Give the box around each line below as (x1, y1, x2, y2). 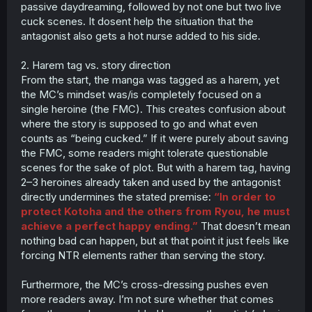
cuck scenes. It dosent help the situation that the (21, 15, 253, 28)
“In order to (214, 190, 276, 203)
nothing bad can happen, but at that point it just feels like (21, 234, 289, 247)
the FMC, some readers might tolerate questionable (21, 146, 268, 159)
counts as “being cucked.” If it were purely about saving (21, 132, 288, 145)
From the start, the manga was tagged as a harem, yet (21, 73, 279, 86)
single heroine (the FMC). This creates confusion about (21, 102, 286, 116)
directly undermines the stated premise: (21, 190, 214, 203)
